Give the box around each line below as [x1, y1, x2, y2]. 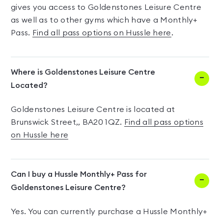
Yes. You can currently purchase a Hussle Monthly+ [11, 208, 207, 216]
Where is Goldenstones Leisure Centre [11, 68, 155, 76]
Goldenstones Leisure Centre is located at [11, 106, 175, 113]
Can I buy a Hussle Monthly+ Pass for [11, 170, 147, 178]
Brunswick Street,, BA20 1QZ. [11, 118, 124, 126]
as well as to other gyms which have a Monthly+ [11, 16, 197, 24]
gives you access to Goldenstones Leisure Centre [11, 3, 202, 11]
